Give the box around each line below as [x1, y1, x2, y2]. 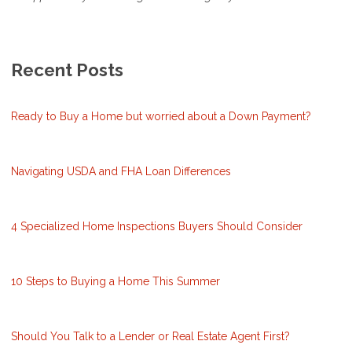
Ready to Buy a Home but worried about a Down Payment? [11, 109, 311, 123]
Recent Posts [11, 59, 123, 80]
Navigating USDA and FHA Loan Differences [11, 164, 231, 178]
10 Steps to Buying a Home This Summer [11, 274, 220, 288]
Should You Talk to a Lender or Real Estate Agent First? [11, 329, 290, 343]
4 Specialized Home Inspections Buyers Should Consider [11, 219, 302, 233]
